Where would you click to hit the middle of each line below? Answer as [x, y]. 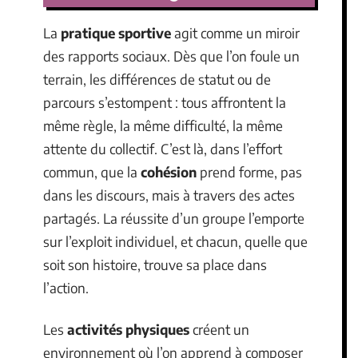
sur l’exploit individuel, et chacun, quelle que [175, 241]
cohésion [169, 172]
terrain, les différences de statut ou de [157, 79]
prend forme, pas [249, 172]
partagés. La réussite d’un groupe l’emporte [174, 218]
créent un [219, 329]
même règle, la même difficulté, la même [163, 125]
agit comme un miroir [235, 33]
